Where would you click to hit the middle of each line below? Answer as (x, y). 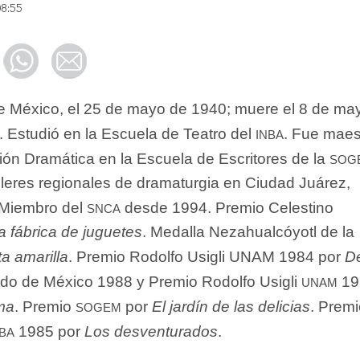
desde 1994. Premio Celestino (227, 207)
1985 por (49, 331)
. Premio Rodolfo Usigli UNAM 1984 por (207, 256)
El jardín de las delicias (231, 306)
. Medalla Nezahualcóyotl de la (248, 231)
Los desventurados (151, 331)
